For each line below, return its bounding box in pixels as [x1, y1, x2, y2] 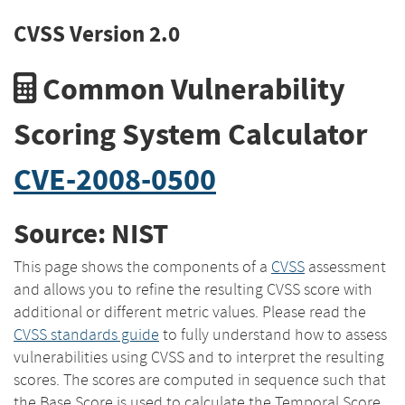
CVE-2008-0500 [14, 158, 216, 200]
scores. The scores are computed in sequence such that [14, 369, 386, 390]
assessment [305, 256, 386, 277]
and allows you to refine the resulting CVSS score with [14, 278, 372, 299]
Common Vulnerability [36, 68, 345, 109]
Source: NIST [14, 215, 168, 253]
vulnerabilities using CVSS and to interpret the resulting [14, 346, 384, 367]
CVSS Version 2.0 [14, 18, 180, 50]
